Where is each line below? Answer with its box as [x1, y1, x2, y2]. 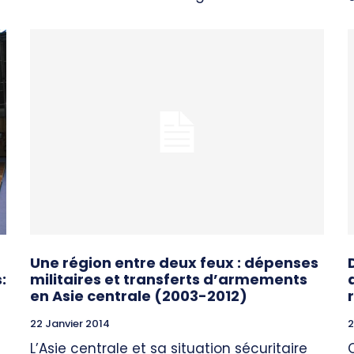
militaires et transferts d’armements [30, 269, 307, 290]
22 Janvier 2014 [30, 316, 110, 332]
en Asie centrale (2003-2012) [30, 286, 247, 307]
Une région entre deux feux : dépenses [30, 253, 318, 273]
